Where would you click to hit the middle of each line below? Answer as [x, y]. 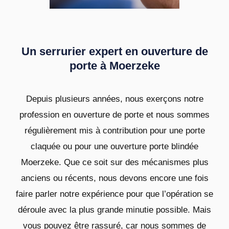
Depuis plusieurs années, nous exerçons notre [114, 99]
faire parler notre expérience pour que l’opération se [114, 194]
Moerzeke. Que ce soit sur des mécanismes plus [114, 162]
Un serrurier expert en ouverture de [114, 51]
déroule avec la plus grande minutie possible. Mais [114, 210]
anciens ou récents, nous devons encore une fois [114, 178]
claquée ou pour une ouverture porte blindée [114, 146]
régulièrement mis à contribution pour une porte [114, 130]
